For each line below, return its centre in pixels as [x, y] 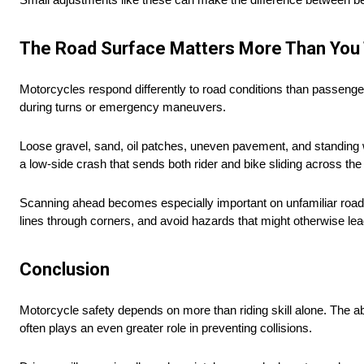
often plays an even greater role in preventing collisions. [166, 328]
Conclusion [65, 270]
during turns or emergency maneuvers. [123, 107]
